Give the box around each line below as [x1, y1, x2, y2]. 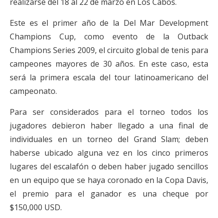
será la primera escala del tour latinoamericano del [10, 72, 208, 83]
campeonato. [10, 86, 57, 96]
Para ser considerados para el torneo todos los [10, 107, 208, 117]
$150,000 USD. [10, 202, 62, 213]
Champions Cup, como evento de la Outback [10, 31, 208, 42]
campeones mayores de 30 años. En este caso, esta [10, 58, 208, 69]
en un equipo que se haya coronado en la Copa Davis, [10, 175, 208, 185]
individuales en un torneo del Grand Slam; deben [10, 134, 208, 145]
